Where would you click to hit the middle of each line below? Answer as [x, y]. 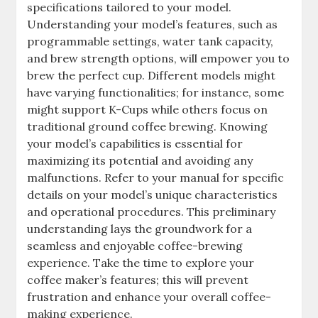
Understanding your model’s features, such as [153, 24]
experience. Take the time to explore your [141, 263]
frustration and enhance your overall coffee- [149, 297]
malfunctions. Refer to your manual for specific [156, 178]
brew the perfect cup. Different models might [152, 76]
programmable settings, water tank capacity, [150, 42]
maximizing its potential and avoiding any [140, 161]
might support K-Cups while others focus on [148, 110]
